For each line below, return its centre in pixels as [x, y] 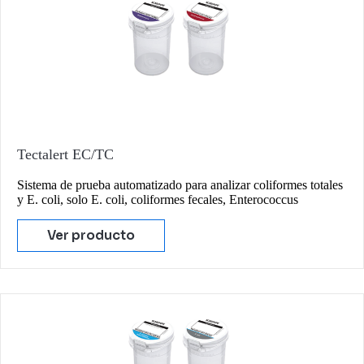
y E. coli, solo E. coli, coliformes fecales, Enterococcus [158, 199]
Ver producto [91, 235]
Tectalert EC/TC [65, 154]
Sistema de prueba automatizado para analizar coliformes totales [180, 184]
